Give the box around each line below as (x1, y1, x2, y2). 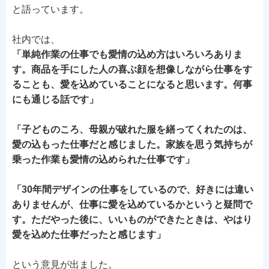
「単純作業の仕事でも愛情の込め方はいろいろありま (12, 49, 243, 59)
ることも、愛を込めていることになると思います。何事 (12, 79, 252, 89)
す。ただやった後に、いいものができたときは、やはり (12, 214, 252, 225)
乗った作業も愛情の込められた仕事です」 (12, 154, 195, 165)
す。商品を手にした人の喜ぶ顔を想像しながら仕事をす (12, 64, 252, 74)
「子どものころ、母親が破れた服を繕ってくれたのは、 (12, 124, 252, 134)
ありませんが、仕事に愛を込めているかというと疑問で (12, 199, 252, 210)
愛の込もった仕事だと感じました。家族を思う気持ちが (12, 139, 252, 150)
